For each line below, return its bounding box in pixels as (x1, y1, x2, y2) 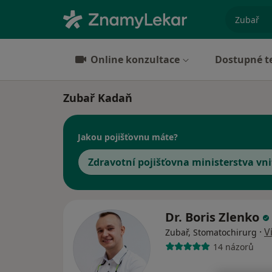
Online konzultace (90, 53, 180, 66)
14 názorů (212, 240, 254, 253)
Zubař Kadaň (63, 90, 132, 105)
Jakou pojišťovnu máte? (78, 131, 178, 143)
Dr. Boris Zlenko (165, 209, 262, 225)
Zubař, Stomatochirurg (165, 226, 257, 238)
